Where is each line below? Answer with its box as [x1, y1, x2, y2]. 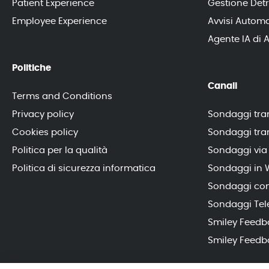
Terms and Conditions [12, 92, 112, 101]
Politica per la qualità [12, 146, 107, 155]
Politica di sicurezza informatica [12, 164, 156, 173]
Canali [208, 82, 237, 91]
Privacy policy [12, 110, 74, 119]
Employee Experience [12, 17, 107, 26]
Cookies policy [12, 128, 78, 137]
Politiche [12, 64, 51, 73]
